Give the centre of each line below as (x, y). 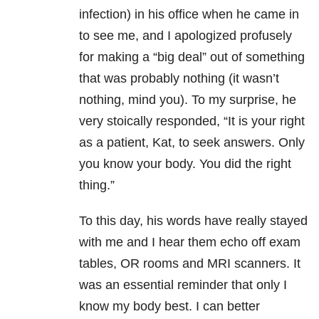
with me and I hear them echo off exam (190, 242)
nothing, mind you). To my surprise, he (188, 100)
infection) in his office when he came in (189, 15)
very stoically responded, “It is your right (192, 121)
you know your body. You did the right (185, 164)
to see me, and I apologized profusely (185, 36)
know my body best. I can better (169, 307)
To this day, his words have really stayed (193, 221)
